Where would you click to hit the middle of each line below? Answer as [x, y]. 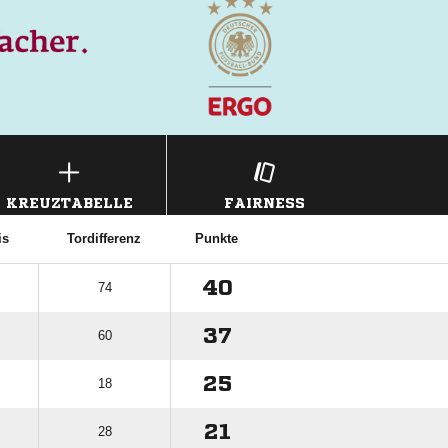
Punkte [216, 238]
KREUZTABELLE [69, 203]
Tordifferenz [104, 238]
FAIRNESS [264, 203]
